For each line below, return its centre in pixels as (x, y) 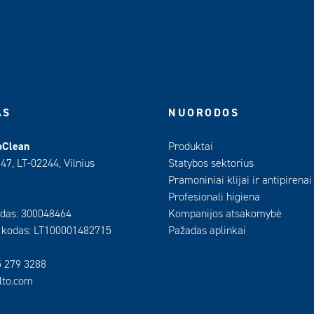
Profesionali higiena (214, 197)
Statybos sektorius (211, 163)
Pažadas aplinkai (207, 231)
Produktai (191, 146)
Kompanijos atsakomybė (225, 214)
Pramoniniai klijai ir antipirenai (240, 180)
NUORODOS (204, 113)
